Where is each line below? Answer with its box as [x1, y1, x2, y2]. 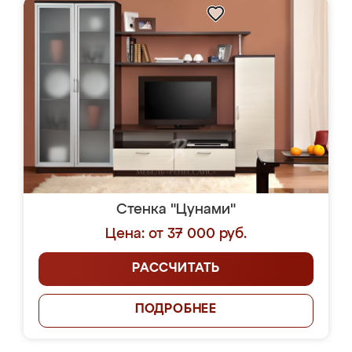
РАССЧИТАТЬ [132, 262, 220, 275]
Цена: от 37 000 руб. [105, 227, 247, 241]
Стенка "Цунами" [116, 203, 236, 217]
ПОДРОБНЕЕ [134, 303, 218, 316]
